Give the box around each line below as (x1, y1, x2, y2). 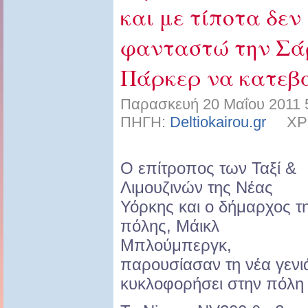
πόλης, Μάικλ (120, 217, 219, 236)
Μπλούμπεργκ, (120, 236, 232, 255)
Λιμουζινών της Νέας (120, 178, 273, 197)
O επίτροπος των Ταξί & (120, 159, 296, 178)
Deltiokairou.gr (170, 113, 266, 131)
